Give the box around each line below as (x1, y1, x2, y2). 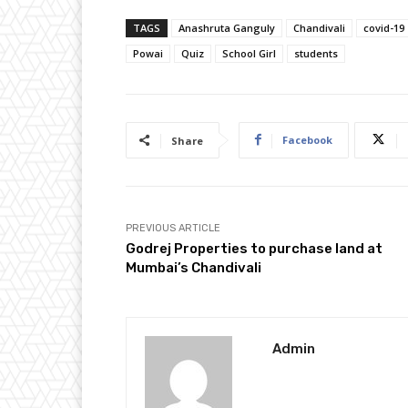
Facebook (282, 132, 332, 147)
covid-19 (363, 20, 404, 35)
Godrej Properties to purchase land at (126, 240, 382, 257)
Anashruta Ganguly (178, 20, 275, 35)
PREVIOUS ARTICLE (126, 221, 220, 234)
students (294, 46, 338, 60)
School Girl (222, 46, 276, 60)
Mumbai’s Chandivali (126, 259, 261, 276)
